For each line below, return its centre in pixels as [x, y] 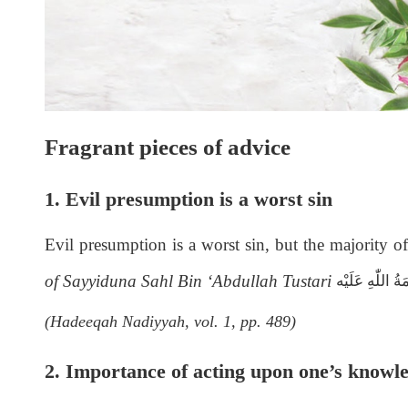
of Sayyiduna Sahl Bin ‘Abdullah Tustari [190, 281]
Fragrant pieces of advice [167, 148]
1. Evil [72, 199]
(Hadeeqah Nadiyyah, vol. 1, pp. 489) [170, 321]
